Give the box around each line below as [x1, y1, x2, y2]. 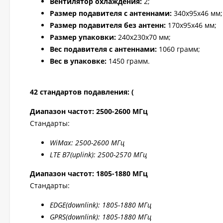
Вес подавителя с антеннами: [50, 44, 157, 54]
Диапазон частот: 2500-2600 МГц [30, 107, 148, 116]
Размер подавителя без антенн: [50, 20, 166, 30]
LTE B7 [50, 150, 70, 159]
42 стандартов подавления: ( [30, 87, 134, 97]
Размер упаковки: [50, 32, 116, 42]
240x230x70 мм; [116, 32, 171, 42]
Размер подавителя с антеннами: [50, 8, 172, 18]
